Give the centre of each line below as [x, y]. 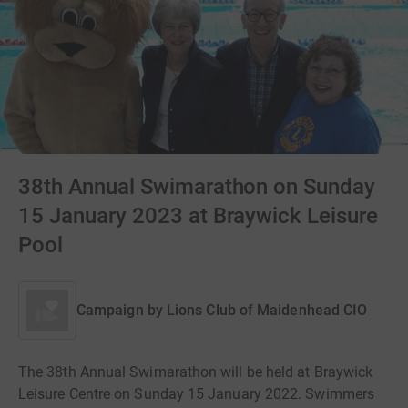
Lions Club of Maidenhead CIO [267, 310]
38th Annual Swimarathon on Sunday [197, 187]
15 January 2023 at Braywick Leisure [199, 216]
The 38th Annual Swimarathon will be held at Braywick [196, 372]
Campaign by [120, 310]
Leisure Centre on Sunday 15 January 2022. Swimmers [196, 394]
